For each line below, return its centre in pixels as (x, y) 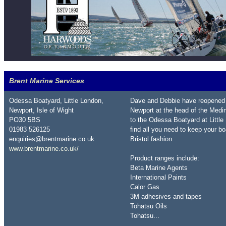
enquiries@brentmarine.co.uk (52, 139)
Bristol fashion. (152, 139)
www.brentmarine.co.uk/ (44, 149)
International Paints (158, 177)
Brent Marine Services (47, 81)
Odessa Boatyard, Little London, (56, 101)
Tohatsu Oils (149, 206)
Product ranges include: (165, 158)
